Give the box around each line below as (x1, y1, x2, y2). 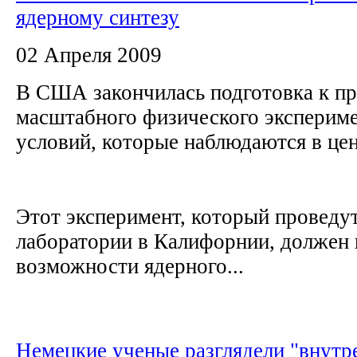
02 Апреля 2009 (16, 42, 162, 67)
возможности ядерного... (16, 253, 244, 278)
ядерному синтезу (16, 5, 179, 29)
